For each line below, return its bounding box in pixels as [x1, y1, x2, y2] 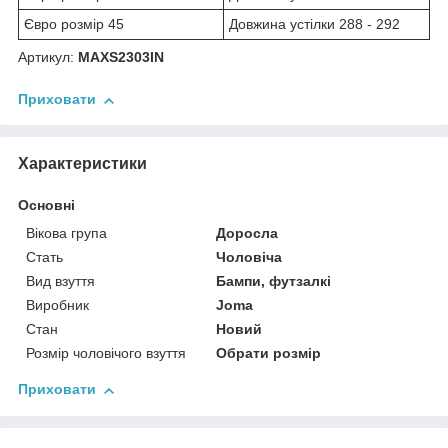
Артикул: [18, 49, 78, 66]
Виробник [26, 297, 89, 314]
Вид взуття [26, 273, 95, 290]
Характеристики [18, 155, 147, 173]
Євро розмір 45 [24, 16, 124, 33]
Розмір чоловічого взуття [26, 345, 186, 362]
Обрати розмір [216, 345, 322, 362]
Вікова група [26, 225, 107, 242]
